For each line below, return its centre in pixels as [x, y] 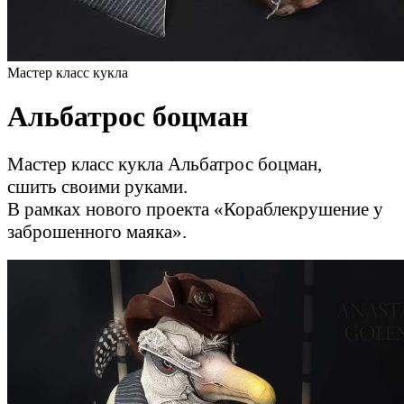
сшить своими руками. [100, 186]
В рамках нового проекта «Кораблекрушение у [195, 209]
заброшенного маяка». [99, 231]
